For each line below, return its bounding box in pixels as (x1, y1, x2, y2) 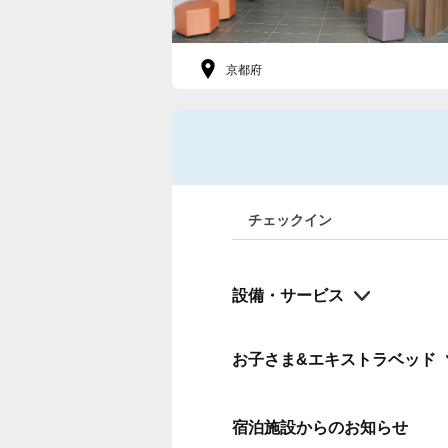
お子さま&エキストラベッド (232, 351, 436, 368)
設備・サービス (232, 287, 344, 304)
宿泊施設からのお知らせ (232, 419, 408, 436)
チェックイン (248, 212, 332, 228)
